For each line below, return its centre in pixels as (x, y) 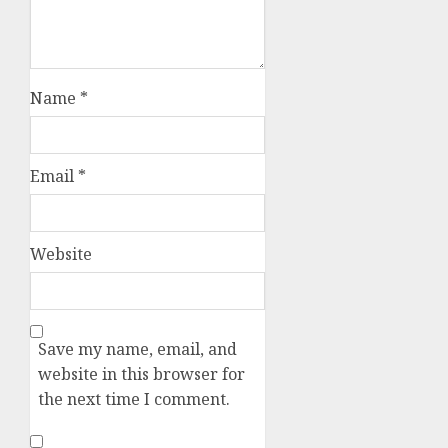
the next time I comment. (134, 399)
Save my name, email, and (137, 349)
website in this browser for (141, 374)
